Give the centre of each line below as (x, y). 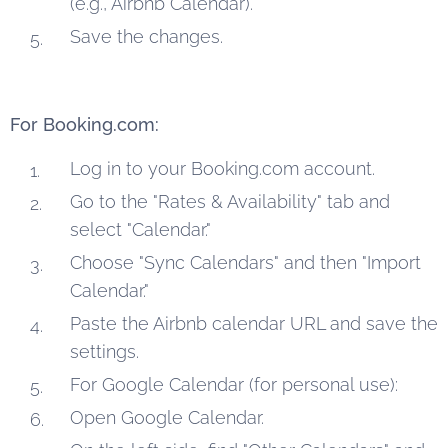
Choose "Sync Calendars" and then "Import (245, 262)
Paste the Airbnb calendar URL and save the (254, 323)
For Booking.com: (84, 124)
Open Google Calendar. (167, 417)
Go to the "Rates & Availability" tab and (230, 201)
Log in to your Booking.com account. (222, 168)
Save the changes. (146, 36)
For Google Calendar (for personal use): (234, 384)
